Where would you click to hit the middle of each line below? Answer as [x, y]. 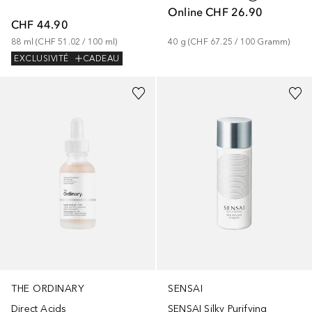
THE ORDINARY [48, 288]
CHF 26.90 [234, 11]
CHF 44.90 [40, 24]
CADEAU [101, 59]
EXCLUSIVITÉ [41, 59]
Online [186, 11]
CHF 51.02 [59, 41]
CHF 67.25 [212, 41]
